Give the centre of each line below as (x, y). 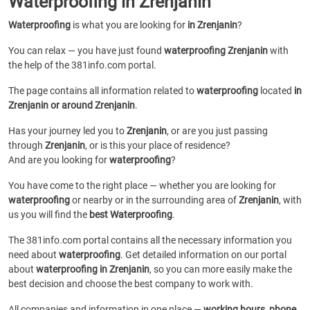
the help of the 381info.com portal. (82, 65)
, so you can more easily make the (221, 269)
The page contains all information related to (102, 91)
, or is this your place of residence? (158, 145)
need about (34, 255)
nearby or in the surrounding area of (161, 200)
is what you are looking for (129, 25)
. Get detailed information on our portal (203, 255)
